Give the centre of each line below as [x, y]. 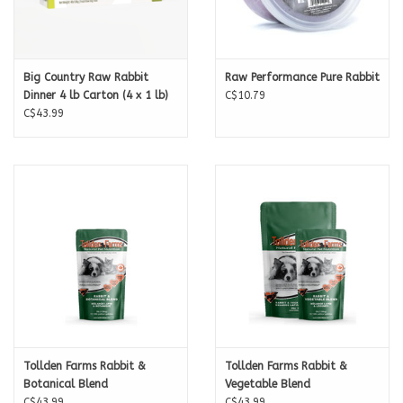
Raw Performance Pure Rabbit [302, 78]
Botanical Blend [66, 385]
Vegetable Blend [268, 385]
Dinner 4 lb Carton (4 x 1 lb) [96, 96]
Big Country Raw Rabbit [86, 78]
